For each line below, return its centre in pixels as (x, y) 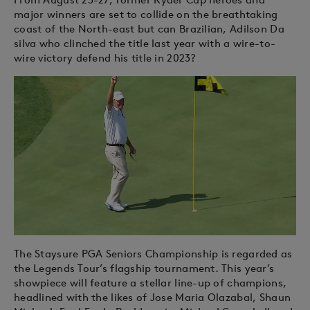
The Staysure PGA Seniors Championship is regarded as (153, 253)
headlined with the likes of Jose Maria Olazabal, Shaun (153, 297)
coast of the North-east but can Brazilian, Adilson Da (149, 29)
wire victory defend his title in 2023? (105, 58)
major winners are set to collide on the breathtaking (146, 14)
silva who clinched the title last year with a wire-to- (145, 43)
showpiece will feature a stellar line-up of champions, (151, 282)
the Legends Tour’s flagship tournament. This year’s (144, 268)
